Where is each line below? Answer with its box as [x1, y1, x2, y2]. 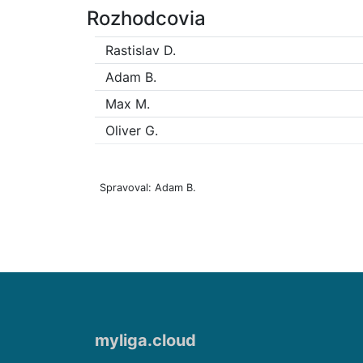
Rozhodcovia [87, 6, 206, 31]
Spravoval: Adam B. [100, 181, 196, 194]
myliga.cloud [95, 331, 196, 351]
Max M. [105, 96, 150, 113]
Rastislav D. [105, 42, 176, 59]
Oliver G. [105, 122, 158, 139]
